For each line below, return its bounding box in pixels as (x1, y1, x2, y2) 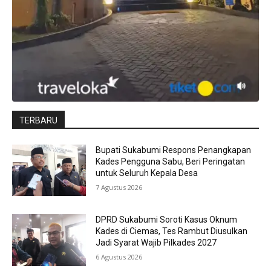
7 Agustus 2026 (96, 182, 143, 192)
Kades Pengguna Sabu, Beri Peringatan (96, 156, 246, 166)
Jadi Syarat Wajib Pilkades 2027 (96, 238, 217, 248)
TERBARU (19, 115, 57, 125)
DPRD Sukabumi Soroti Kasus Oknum (96, 215, 238, 225)
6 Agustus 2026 (96, 252, 143, 262)
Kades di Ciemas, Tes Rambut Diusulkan (96, 226, 248, 237)
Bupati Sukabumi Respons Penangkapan (96, 145, 252, 155)
